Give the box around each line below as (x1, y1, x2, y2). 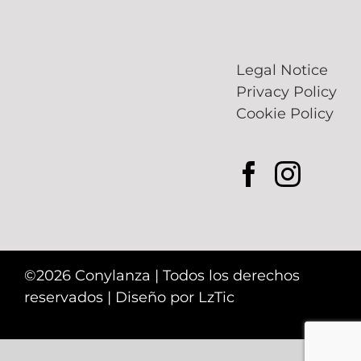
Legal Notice (236, 61, 329, 80)
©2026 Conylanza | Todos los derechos (23, 267, 300, 285)
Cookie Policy (236, 105, 334, 123)
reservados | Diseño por (23, 288, 198, 307)
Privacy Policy (236, 83, 338, 102)
